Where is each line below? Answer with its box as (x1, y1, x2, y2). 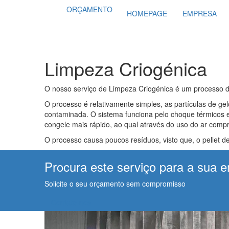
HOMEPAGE (127, 8, 167, 18)
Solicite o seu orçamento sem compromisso (44, 178, 186, 189)
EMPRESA (182, 8, 217, 18)
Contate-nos (51, 197, 91, 208)
